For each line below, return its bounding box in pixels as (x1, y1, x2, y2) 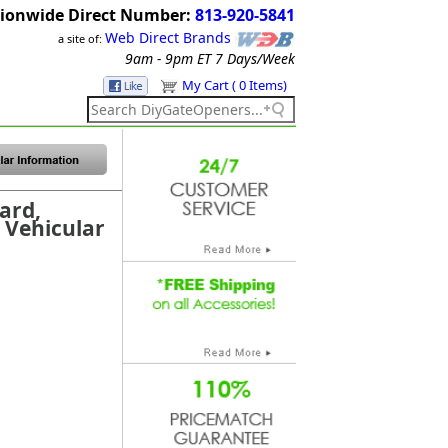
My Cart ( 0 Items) (182, 76, 287, 95)
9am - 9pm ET (125, 49, 211, 69)
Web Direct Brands (105, 27, 231, 47)
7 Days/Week (211, 49, 295, 69)
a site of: (58, 30, 105, 46)
